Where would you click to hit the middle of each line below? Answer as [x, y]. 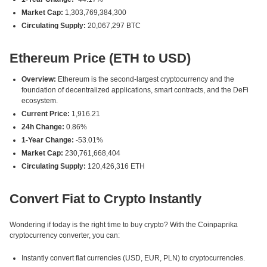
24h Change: [43, 127]
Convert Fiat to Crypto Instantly [105, 199]
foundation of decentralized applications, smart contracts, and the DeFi [135, 90]
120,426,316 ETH [115, 166]
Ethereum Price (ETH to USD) [100, 58]
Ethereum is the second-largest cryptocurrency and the [145, 79]
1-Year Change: [48, 140]
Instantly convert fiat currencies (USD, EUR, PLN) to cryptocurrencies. [133, 258]
